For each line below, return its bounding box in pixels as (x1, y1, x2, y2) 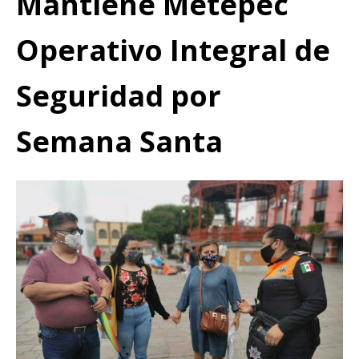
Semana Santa (16, 121, 223, 161)
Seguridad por (16, 75, 221, 115)
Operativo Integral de (16, 30, 330, 70)
